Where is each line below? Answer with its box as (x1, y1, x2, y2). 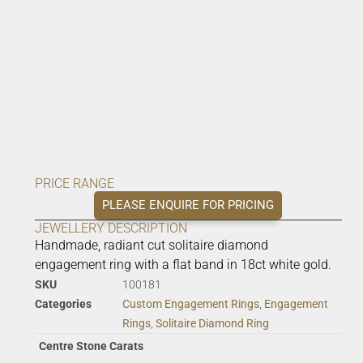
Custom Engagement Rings (122, 297, 259, 311)
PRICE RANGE (34, 176, 114, 192)
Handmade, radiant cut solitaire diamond (34, 237, 268, 254)
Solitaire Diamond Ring (155, 317, 269, 331)
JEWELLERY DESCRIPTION (34, 220, 187, 237)
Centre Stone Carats (38, 340, 143, 354)
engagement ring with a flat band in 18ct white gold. (34, 257, 331, 273)
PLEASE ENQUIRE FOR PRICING (102, 198, 275, 213)
